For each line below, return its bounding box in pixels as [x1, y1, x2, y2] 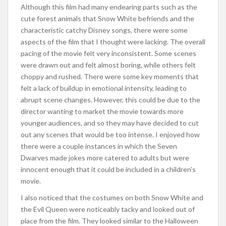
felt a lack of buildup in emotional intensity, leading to [21, 83, 187, 92]
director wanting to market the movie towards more [21, 106, 184, 116]
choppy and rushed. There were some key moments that [21, 72, 199, 81]
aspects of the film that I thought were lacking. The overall [21, 37, 205, 46]
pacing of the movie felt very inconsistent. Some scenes [21, 48, 196, 58]
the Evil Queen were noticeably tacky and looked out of [21, 204, 195, 213]
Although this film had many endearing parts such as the [21, 2, 197, 11]
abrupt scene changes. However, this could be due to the [21, 95, 200, 104]
